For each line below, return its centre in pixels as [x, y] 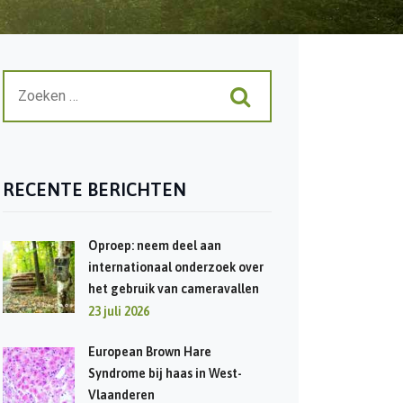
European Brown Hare [149, 352]
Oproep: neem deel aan [154, 246]
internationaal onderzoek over [175, 267]
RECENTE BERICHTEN [94, 189]
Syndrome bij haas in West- [165, 373]
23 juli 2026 [118, 311]
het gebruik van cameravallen [173, 289]
